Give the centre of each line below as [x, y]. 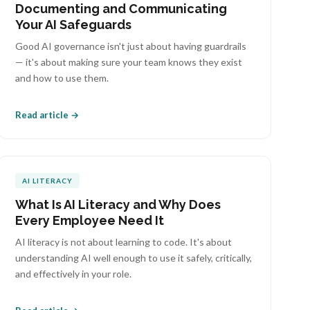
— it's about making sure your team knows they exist [129, 62]
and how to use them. [62, 78]
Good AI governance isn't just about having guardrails [131, 46]
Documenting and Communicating [121, 9]
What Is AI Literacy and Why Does [118, 204]
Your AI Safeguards [74, 25]
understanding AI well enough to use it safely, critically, [134, 258]
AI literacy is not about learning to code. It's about [124, 242]
